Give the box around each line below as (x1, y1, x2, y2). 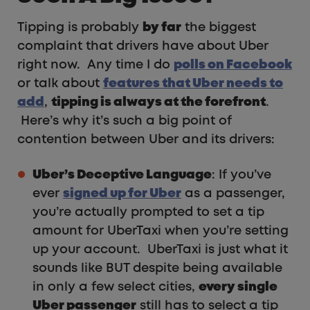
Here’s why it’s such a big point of (17, 116, 232, 127)
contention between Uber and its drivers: (17, 134, 275, 146)
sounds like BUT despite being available (33, 263, 282, 275)
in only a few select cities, (33, 282, 199, 293)
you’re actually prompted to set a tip (33, 207, 264, 219)
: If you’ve (212, 170, 271, 181)
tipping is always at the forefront (51, 97, 266, 109)
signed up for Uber (63, 188, 181, 200)
